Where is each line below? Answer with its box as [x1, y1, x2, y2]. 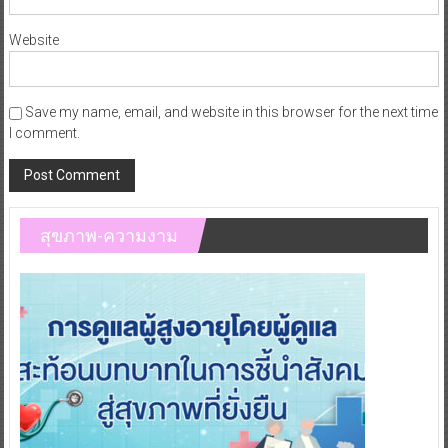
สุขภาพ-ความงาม [39, 224, 178, 246]
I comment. [8, 124, 80, 141]
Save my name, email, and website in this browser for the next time [24, 103, 438, 120]
